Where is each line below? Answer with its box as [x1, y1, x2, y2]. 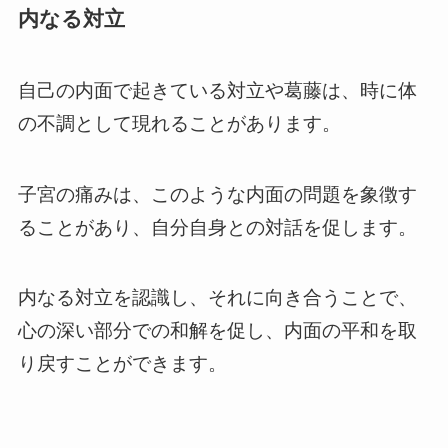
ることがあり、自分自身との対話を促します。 [17, 216, 417, 238]
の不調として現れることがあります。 [17, 112, 341, 134]
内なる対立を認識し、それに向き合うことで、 [17, 287, 417, 309]
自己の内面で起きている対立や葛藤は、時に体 [17, 79, 417, 101]
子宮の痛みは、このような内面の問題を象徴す [17, 183, 417, 205]
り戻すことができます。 [17, 353, 227, 375]
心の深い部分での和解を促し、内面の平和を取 [17, 320, 417, 342]
